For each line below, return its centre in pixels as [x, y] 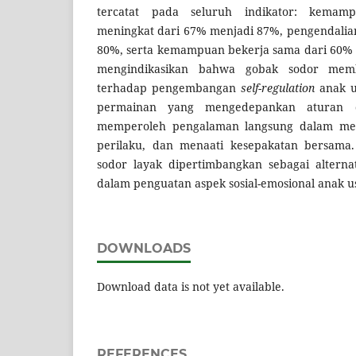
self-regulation [278, 88]
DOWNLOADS [144, 248]
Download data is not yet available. [191, 286]
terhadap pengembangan [169, 88]
